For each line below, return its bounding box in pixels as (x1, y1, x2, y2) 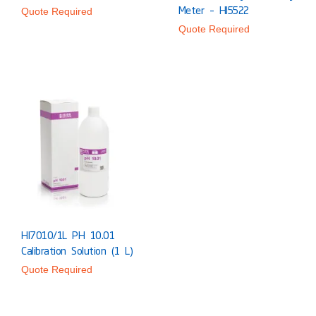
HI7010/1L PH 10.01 (21, 228, 114, 243)
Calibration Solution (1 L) (21, 243, 133, 258)
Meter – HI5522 (178, 2, 249, 17)
